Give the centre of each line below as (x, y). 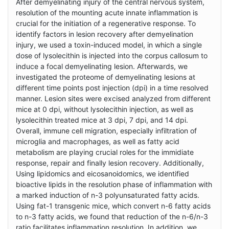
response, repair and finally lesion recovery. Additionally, (110, 163)
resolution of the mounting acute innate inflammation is (107, 13)
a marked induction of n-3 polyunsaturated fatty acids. (108, 195)
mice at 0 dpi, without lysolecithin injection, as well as (105, 109)
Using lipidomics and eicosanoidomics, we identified (102, 174)
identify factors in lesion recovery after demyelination (105, 34)
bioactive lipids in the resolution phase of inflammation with (114, 185)
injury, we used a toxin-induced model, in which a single (109, 45)
